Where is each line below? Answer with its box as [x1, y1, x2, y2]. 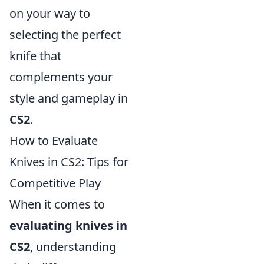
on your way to [9, 5, 90, 21]
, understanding [30, 239, 116, 255]
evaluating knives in [9, 217, 127, 233]
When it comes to [9, 196, 105, 212]
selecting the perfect [9, 27, 121, 42]
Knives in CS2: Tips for [9, 154, 128, 170]
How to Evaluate [9, 133, 98, 148]
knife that [9, 48, 61, 64]
